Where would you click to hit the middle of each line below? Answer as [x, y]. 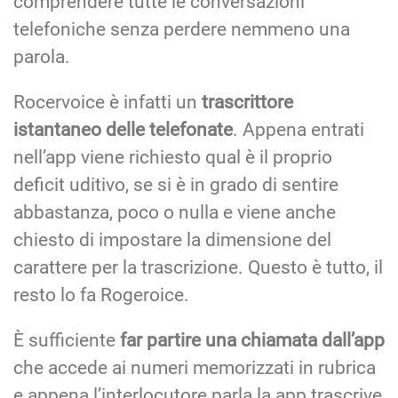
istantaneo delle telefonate [123, 129]
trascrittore [247, 102]
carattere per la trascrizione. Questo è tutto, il [198, 267]
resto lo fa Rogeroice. [101, 295]
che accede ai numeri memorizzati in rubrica [195, 367]
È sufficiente [67, 340]
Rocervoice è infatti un [107, 102]
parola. [42, 56]
